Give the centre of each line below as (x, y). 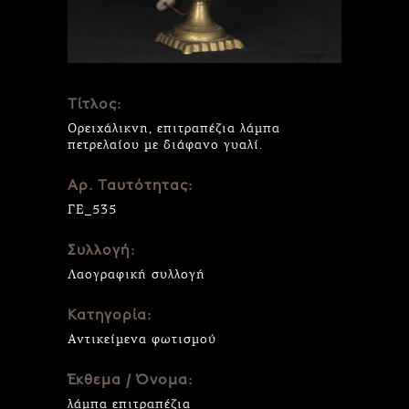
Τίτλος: (94, 105)
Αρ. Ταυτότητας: (130, 186)
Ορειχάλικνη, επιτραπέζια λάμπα (174, 128)
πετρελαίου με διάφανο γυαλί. (165, 144)
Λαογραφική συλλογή (136, 274)
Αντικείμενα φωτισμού (142, 339)
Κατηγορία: (110, 315)
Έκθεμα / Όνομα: (130, 380)
